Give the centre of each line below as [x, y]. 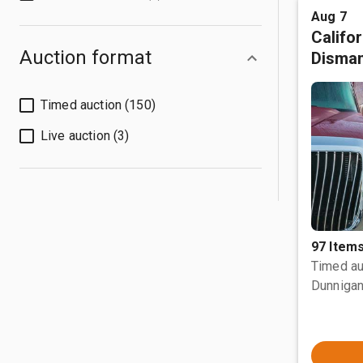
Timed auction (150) [98, 105]
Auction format [85, 58]
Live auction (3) [85, 136]
